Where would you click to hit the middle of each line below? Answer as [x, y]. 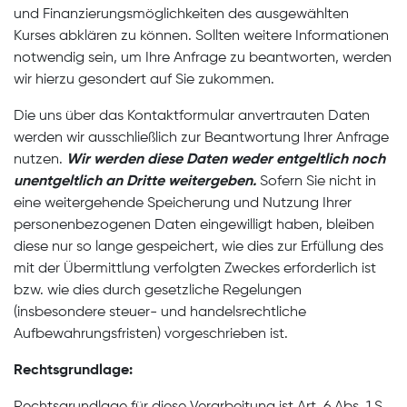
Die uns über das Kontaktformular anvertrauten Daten [192, 116]
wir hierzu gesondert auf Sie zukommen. [144, 80]
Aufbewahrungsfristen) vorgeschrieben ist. [151, 334]
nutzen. [40, 160]
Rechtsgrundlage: [73, 371]
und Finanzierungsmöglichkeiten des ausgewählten [181, 15]
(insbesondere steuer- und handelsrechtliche [160, 313]
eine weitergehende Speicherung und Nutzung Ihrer [183, 203]
